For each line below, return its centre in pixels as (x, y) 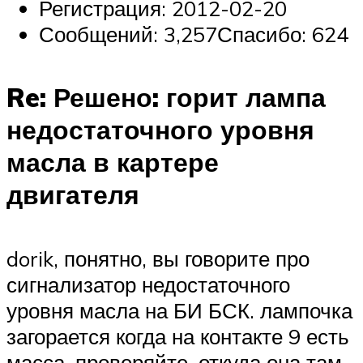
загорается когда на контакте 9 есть (178, 336)
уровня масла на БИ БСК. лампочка (179, 310)
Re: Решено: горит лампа (166, 98)
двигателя (73, 195)
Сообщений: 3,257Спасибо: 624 (194, 34)
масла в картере (113, 162)
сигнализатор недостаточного (148, 284)
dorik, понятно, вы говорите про (158, 258)
